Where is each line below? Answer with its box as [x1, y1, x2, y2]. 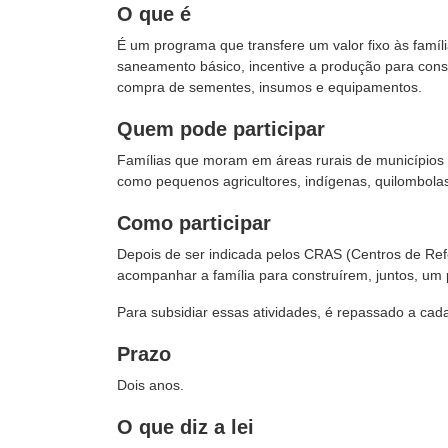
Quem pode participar [117, 118, 325, 140]
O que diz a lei [117, 416, 254, 438]
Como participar [117, 212, 271, 234]
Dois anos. [117, 377, 184, 393]
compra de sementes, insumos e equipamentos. [117, 79, 422, 95]
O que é [117, 3, 191, 25]
